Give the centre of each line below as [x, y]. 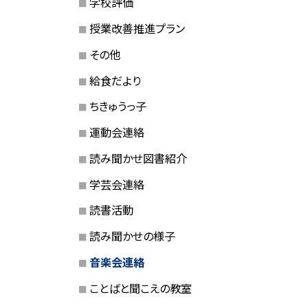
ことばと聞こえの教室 [140, 288]
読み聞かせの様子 [132, 236]
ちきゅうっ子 [118, 106]
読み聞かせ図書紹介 [138, 158]
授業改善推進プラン [137, 29]
